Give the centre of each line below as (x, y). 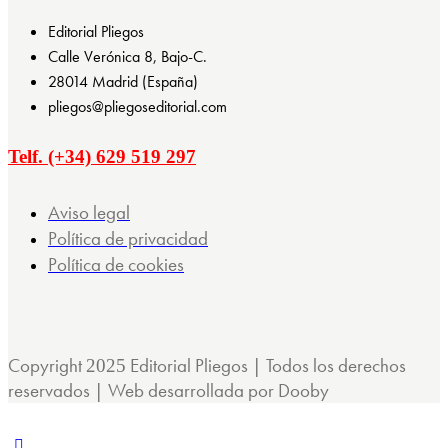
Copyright (47, 365)
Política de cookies (116, 264)
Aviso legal (89, 212)
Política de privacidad (128, 238)
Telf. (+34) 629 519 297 (102, 156)
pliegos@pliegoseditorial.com (137, 106)
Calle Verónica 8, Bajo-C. (127, 56)
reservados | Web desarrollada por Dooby (168, 390)
